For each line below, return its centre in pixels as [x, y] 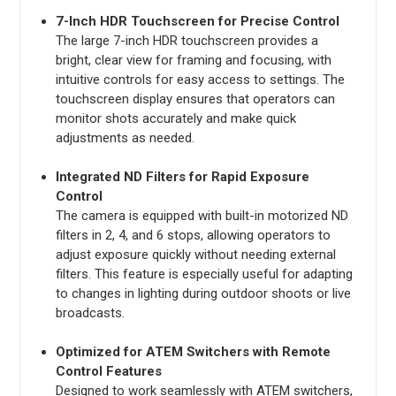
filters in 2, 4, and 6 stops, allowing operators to [193, 235]
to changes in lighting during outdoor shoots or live [203, 293]
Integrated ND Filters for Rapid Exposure [182, 176]
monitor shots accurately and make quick [175, 118]
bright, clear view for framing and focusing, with [193, 60]
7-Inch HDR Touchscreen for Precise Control [197, 21]
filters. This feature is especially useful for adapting [204, 274]
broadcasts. [90, 312]
